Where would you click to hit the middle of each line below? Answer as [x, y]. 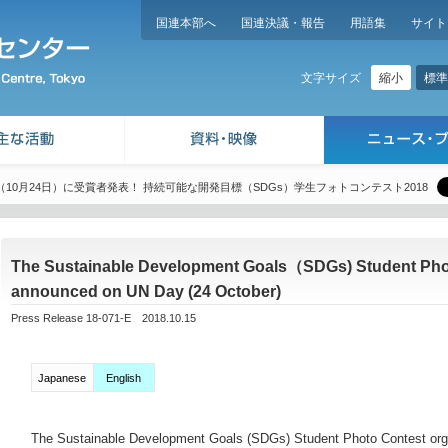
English [124, 378]
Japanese [62, 378]
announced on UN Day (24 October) [146, 291]
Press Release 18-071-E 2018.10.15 [103, 318]
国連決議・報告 [283, 23]
